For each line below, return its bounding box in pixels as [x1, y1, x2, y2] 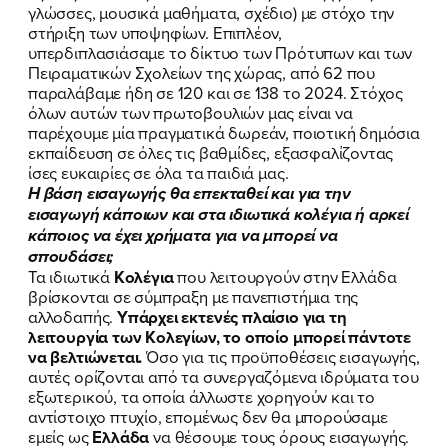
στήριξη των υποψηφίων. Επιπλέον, [28, 20, 283, 44]
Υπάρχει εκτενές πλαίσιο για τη [116, 304, 347, 329]
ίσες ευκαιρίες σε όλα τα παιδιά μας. [28, 160, 289, 184]
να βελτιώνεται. [28, 344, 147, 369]
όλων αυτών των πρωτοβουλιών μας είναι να [28, 100, 353, 124]
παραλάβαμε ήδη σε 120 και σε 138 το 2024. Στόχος [28, 80, 404, 104]
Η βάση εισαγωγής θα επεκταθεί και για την [28, 180, 351, 206]
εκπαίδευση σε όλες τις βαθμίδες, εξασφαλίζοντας [28, 140, 394, 164]
